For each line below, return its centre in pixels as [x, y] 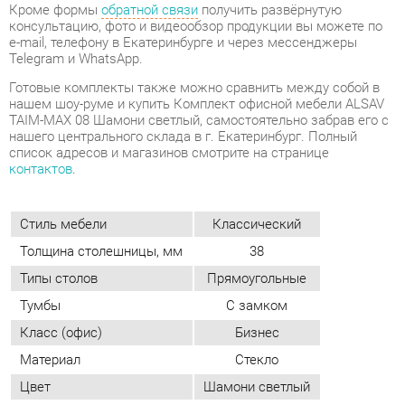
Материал [48, 247]
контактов [39, 65]
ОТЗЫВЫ [38, 324]
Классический [246, 117]
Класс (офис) [59, 221]
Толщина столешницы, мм [97, 143]
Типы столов [57, 169]
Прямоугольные [246, 169]
